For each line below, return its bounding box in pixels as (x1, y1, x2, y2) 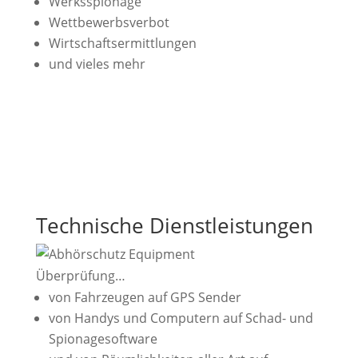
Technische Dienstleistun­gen (35, 210, 313, 240)
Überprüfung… (35, 266, 125, 284)
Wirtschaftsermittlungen (48, 34, 197, 52)
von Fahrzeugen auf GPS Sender (48, 288, 241, 306)
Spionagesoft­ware (48, 329, 157, 348)
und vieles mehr (48, 54, 145, 73)
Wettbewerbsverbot (48, 13, 169, 31)
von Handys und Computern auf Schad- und (48, 308, 313, 327)
